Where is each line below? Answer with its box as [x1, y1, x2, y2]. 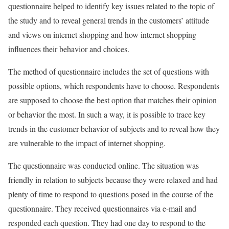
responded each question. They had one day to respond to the [8, 217, 205, 228]
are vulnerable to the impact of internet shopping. [8, 138, 166, 148]
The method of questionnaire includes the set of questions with [8, 66, 209, 77]
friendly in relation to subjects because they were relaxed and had [8, 174, 218, 185]
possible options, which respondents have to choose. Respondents [8, 80, 219, 91]
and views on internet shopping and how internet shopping [8, 29, 196, 40]
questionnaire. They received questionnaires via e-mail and [8, 203, 196, 214]
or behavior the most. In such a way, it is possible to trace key [8, 109, 205, 120]
